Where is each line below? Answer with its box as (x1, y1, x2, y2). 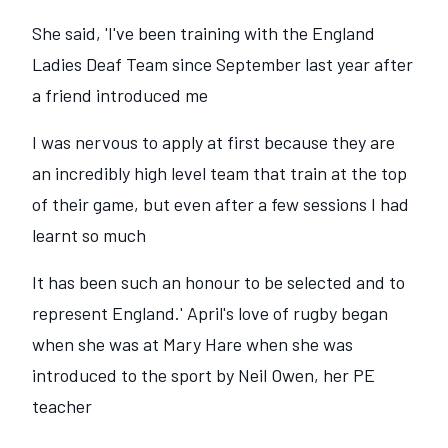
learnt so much (32, 224, 146, 247)
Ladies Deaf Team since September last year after (32, 53, 413, 76)
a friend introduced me (32, 84, 208, 107)
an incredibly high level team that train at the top (32, 162, 407, 185)
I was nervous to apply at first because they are (32, 131, 395, 154)
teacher (32, 395, 92, 418)
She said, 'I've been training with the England (32, 22, 375, 45)
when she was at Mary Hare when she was (32, 333, 353, 356)
